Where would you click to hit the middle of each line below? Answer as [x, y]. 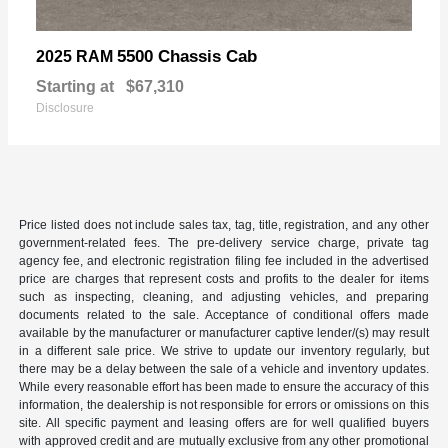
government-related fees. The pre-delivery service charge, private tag [224, 242]
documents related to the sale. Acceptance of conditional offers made [224, 314]
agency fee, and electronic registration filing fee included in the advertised [224, 260]
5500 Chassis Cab [187, 56]
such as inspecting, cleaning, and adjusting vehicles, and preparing [224, 296]
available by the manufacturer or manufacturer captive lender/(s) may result [224, 332]
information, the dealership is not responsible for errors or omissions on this [224, 404]
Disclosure [65, 107]
